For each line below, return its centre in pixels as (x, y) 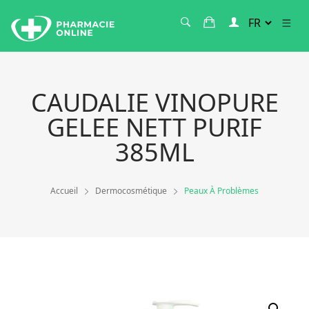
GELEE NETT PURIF (154, 128)
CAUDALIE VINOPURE (154, 103)
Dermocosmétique (131, 191)
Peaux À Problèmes (221, 191)
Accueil (64, 191)
